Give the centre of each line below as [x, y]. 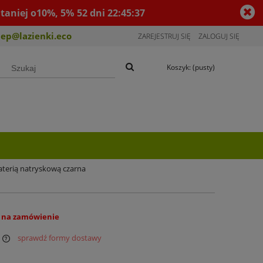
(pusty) [204, 67]
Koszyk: [179, 67]
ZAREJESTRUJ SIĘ [164, 36]
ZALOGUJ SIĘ [219, 36]
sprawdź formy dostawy [60, 238]
